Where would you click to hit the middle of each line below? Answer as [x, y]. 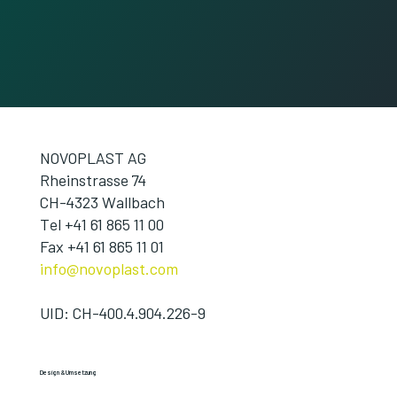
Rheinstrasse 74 [93, 180]
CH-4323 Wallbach [102, 202]
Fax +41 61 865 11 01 [101, 247]
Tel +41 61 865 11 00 [101, 225]
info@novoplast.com [109, 269]
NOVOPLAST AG [93, 158]
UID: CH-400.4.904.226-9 [122, 313]
